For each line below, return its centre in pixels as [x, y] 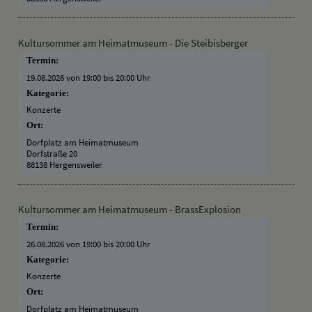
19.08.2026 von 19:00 [64, 77]
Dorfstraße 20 [52, 153]
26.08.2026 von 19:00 [64, 243]
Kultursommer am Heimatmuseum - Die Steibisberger [133, 42]
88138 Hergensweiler [65, 164]
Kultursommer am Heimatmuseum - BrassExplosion [129, 209]
